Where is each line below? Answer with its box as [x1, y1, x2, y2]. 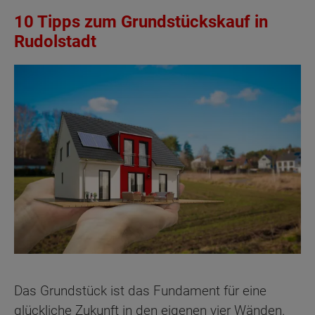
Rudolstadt [14, 31, 96, 51]
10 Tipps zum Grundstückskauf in [14, 11, 268, 32]
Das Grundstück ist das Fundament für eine [14, 282, 266, 299]
